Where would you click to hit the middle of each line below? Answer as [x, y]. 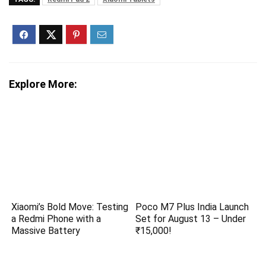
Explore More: [43, 84]
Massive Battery [46, 230]
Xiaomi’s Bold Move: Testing [70, 207]
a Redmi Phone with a [56, 218]
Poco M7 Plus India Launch [192, 207]
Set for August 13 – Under [191, 218]
